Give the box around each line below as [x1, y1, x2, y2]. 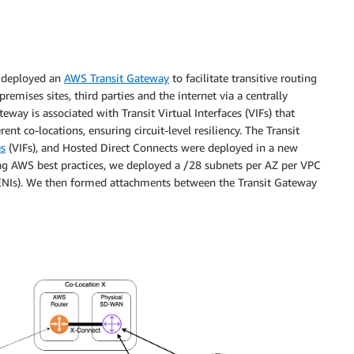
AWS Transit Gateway [64, 71, 169, 85]
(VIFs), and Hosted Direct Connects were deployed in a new [6, 141, 298, 155]
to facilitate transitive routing [169, 71, 317, 85]
